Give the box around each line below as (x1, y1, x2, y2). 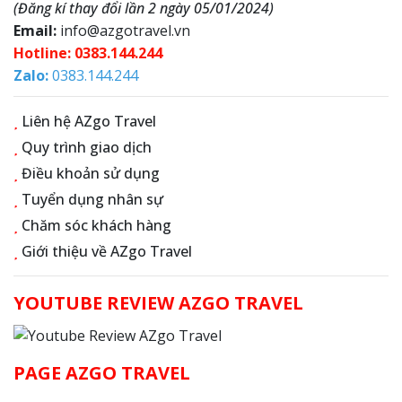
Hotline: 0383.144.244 (13, 43, 162, 64)
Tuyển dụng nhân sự (22, 189, 163, 210)
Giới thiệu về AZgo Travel (22, 241, 192, 262)
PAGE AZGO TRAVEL (13, 361, 190, 386)
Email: (13, 21, 57, 41)
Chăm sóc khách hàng (22, 215, 171, 236)
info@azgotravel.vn (60, 21, 190, 41)
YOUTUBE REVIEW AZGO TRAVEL (13, 291, 303, 316)
